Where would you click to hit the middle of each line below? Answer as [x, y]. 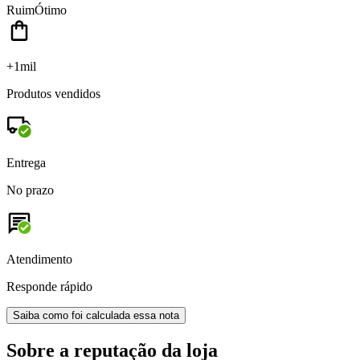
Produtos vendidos [53, 93]
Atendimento [39, 259]
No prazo [30, 190]
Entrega [26, 162]
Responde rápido [49, 286]
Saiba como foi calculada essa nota [96, 315]
